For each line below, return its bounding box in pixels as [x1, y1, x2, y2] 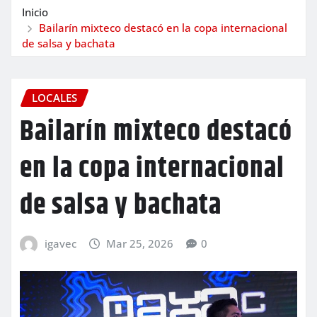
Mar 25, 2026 [106, 236, 174, 250]
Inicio [22, 5, 48, 20]
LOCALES [32, 91, 77, 105]
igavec [44, 236, 76, 250]
